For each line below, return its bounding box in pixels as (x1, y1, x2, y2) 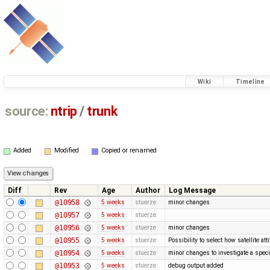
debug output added (168, 262, 224, 269)
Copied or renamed (101, 146, 157, 155)
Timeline (236, 78, 265, 86)
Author (136, 186, 160, 195)
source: (5, 103, 48, 119)
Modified (54, 146, 79, 155)
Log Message (169, 186, 216, 195)
